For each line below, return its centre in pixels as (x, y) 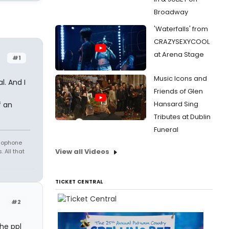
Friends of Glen (178, 91)
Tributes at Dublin (182, 117)
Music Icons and (180, 78)
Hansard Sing (176, 104)
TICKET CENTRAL (79, 182)
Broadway (171, 12)
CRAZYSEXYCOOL (182, 42)
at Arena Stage (179, 54)
